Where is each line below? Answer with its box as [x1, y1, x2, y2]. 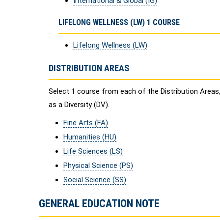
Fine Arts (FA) [63, 118, 108, 127]
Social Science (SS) [63, 175, 126, 184]
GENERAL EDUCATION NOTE [39, 197, 160, 210]
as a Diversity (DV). [49, 100, 110, 109]
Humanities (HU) [63, 133, 116, 141]
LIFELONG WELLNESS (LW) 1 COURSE [58, 18, 180, 27]
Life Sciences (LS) [63, 147, 123, 156]
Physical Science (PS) [63, 161, 133, 170]
